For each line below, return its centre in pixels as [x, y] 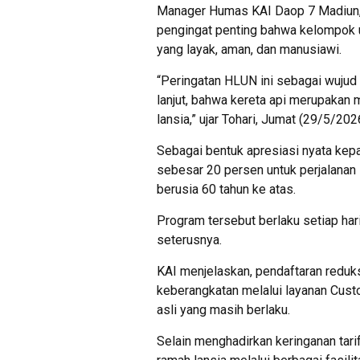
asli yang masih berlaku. [223, 310]
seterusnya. [189, 240]
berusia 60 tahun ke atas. [226, 190]
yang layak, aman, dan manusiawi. [249, 50]
